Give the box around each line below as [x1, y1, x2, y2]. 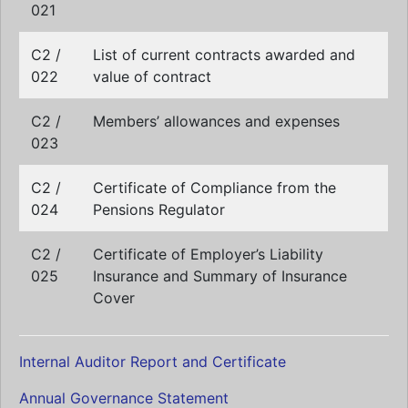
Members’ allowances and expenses [93, 112, 340, 130]
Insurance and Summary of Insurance [93, 267, 347, 285]
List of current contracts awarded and [93, 46, 355, 64]
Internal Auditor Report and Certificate [19, 352, 286, 371]
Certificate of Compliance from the [93, 178, 336, 197]
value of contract [93, 67, 211, 86]
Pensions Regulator [93, 200, 225, 219]
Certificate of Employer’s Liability [93, 245, 323, 263]
